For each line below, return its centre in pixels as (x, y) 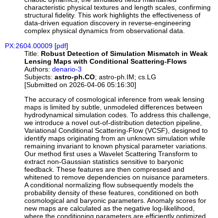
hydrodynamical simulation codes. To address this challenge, (118, 115)
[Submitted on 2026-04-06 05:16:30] (81, 84)
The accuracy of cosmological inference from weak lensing (115, 99)
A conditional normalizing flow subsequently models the (109, 185)
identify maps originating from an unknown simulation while (115, 138)
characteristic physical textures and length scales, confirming (118, 8)
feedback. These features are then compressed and (105, 169)
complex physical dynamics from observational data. (105, 31)
